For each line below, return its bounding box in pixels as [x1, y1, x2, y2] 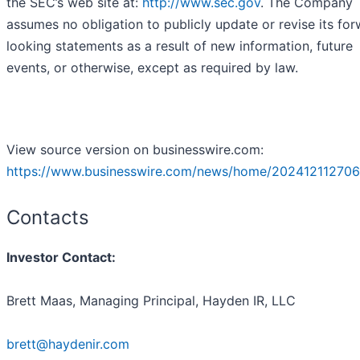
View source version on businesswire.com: [6, 141, 264, 158]
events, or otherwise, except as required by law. [6, 59, 298, 76]
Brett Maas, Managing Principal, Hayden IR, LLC [6, 292, 296, 309]
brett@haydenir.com [6, 336, 129, 353]
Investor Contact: [6, 249, 116, 266]
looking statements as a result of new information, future [6, 38, 353, 55]
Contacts [6, 206, 89, 230]
